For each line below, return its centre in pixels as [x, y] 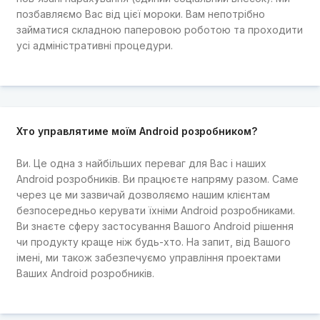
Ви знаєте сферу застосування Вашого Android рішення [155, 226]
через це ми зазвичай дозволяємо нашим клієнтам [143, 194]
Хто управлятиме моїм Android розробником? [136, 131]
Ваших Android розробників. [85, 273]
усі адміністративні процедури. [94, 45]
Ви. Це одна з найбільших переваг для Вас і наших [141, 163]
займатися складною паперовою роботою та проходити [159, 29]
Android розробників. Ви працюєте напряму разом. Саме [157, 179]
